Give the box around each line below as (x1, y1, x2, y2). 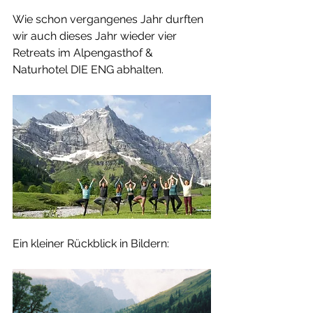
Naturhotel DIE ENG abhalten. (13, 62, 166, 76)
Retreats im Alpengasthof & (13, 45, 156, 59)
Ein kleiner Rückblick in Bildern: (13, 237, 169, 251)
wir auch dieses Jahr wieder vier (13, 29, 180, 43)
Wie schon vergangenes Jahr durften (13, 12, 206, 26)
